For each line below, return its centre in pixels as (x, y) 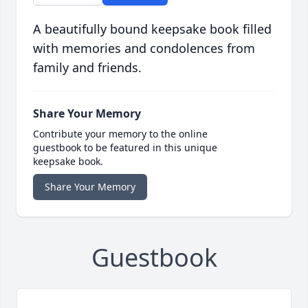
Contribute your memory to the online (120, 134)
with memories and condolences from (144, 48)
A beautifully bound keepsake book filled (152, 29)
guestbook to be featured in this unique (125, 148)
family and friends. (87, 68)
